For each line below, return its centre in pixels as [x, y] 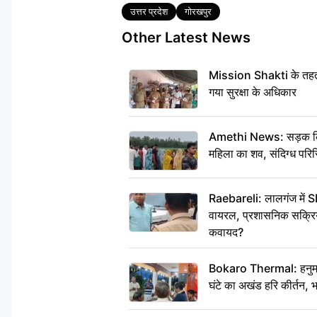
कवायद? [226, 232]
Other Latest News [186, 37]
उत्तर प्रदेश [149, 11]
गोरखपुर [198, 11]
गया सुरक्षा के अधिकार [253, 92]
